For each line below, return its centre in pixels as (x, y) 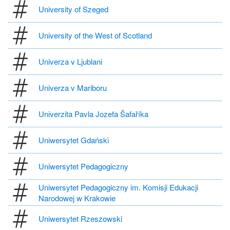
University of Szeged (73, 9)
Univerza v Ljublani (70, 62)
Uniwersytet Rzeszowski (80, 219)
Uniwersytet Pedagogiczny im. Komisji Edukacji (118, 187)
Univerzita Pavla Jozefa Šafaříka (93, 114)
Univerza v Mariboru (73, 88)
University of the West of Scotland (95, 35)
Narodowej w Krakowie (77, 198)
